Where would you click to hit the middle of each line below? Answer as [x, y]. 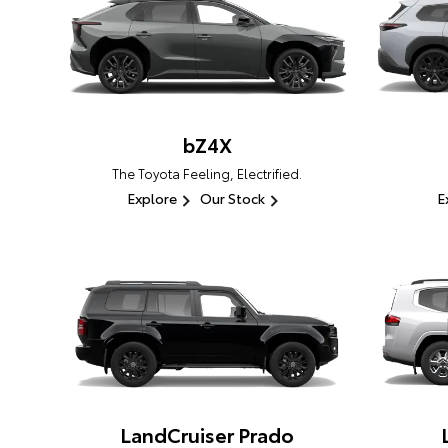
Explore [151, 198]
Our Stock [232, 198]
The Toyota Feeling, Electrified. [207, 173]
